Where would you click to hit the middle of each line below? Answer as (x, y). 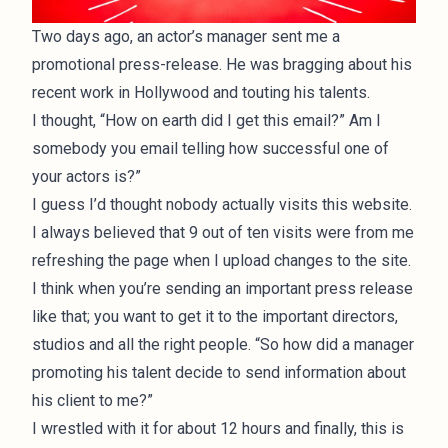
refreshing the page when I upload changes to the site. (221, 260)
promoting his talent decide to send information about (219, 372)
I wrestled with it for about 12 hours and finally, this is (218, 428)
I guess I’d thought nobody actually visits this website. (222, 204)
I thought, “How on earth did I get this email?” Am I (206, 120)
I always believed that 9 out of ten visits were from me (223, 232)
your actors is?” (86, 176)
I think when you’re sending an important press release (222, 288)
